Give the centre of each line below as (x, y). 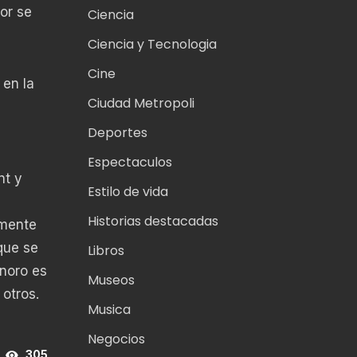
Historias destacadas (153, 222)
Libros (106, 251)
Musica (109, 310)
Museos (111, 280)
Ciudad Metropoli (141, 104)
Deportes (117, 133)
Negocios (116, 339)
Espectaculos (129, 163)
